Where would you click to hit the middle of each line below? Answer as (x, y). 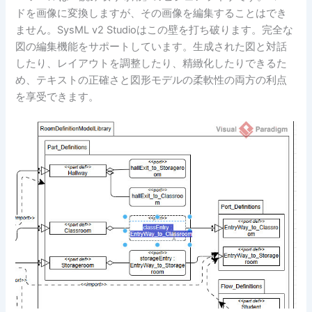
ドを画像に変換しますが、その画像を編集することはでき (151, 13)
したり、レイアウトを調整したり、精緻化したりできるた (151, 63)
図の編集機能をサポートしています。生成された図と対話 (151, 46)
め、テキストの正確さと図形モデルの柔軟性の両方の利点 (151, 80)
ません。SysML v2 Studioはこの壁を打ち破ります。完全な (155, 30)
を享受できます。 (57, 96)
